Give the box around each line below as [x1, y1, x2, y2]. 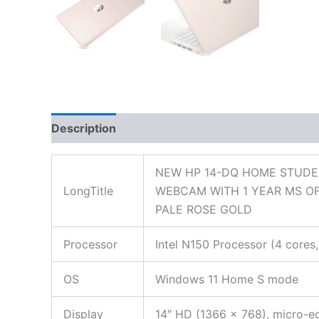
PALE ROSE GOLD [155, 202, 252, 216]
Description [51, 121, 116, 135]
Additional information [131, 121, 255, 135]
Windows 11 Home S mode [155, 272, 298, 286]
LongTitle [63, 184, 113, 198]
